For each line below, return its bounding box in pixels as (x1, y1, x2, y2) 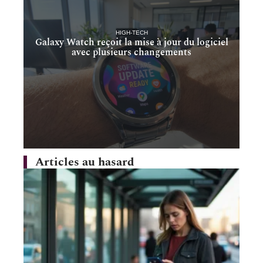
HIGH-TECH (115, 29, 148, 36)
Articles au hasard (35, 153, 134, 171)
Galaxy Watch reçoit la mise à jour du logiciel (35, 35, 228, 49)
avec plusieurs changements (72, 45, 191, 59)
